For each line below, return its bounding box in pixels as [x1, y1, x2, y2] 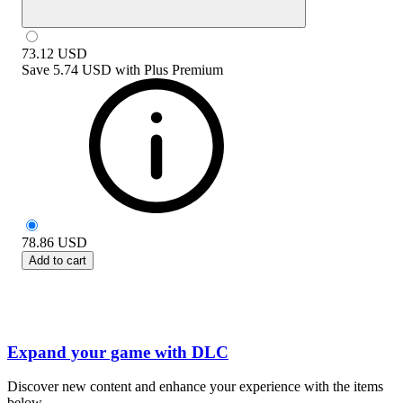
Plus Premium [144, 61, 223, 77]
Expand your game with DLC [7, 342, 228, 362]
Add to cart [29, 253, 86, 267]
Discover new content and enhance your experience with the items [7, 379, 383, 395]
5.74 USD [53, 61, 112, 77]
